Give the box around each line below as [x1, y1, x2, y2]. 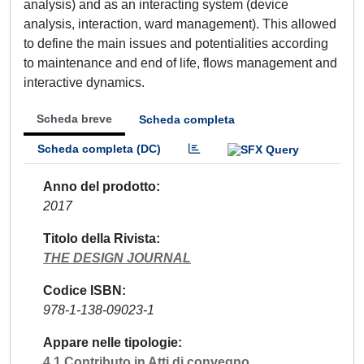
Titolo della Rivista [43, 231, 156, 245]
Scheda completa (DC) [37, 142, 161, 155]
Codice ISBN [43, 283, 122, 297]
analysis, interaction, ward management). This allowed [24, 17, 336, 31]
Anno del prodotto [43, 179, 156, 193]
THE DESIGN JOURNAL [43, 250, 191, 265]
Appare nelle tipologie [43, 335, 178, 349]
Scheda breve [37, 112, 112, 125]
